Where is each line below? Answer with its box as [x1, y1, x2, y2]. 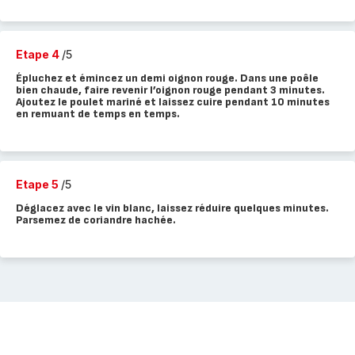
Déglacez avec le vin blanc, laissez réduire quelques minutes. [16, 201, 329, 215]
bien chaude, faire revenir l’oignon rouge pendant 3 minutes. [16, 83, 325, 97]
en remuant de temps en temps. [16, 107, 180, 120]
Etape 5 [16, 177, 61, 191]
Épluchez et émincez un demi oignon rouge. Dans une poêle [16, 71, 319, 85]
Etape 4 [16, 48, 62, 61]
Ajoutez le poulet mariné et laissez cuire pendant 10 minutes [16, 95, 330, 109]
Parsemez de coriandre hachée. [16, 213, 176, 227]
